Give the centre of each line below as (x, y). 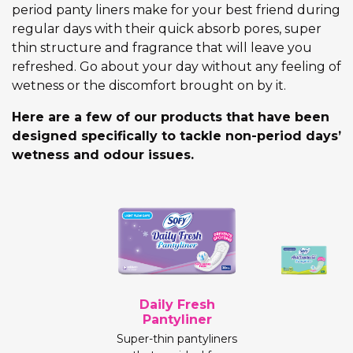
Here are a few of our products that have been (171, 117)
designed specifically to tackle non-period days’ (176, 136)
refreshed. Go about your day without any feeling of (176, 67)
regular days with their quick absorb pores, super (167, 29)
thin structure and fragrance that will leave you (162, 48)
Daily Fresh (176, 304)
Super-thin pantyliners (176, 338)
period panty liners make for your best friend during (176, 10)
